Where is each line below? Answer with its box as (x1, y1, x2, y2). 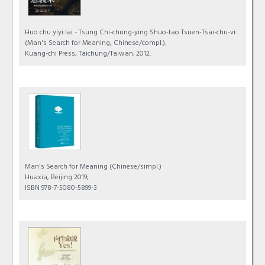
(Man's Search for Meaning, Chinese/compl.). (25, 37, 167, 50)
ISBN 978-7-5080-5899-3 (25, 182, 98, 196)
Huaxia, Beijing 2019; (25, 172, 89, 185)
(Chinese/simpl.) (108, 161, 162, 174)
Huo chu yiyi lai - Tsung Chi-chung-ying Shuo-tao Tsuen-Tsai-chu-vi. (25, 26, 237, 40)
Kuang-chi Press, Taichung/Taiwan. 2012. (25, 47, 151, 61)
